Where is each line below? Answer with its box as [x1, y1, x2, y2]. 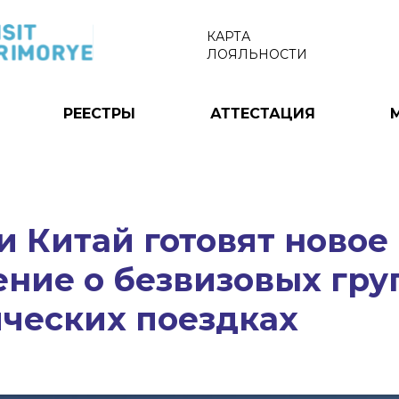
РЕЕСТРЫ [62, 105, 135, 122]
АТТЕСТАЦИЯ [209, 105, 315, 122]
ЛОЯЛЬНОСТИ [207, 46, 307, 62]
